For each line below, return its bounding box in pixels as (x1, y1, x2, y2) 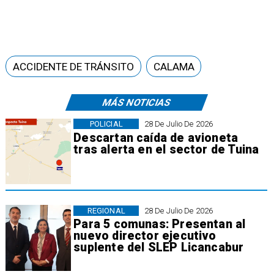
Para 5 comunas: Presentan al (73, 217, 246, 232)
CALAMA (153, 60, 194, 73)
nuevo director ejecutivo (73, 229, 217, 243)
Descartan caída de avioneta (73, 130, 239, 145)
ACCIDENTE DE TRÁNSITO (12, 60, 134, 73)
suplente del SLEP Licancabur (73, 240, 244, 255)
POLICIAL (89, 119, 123, 128)
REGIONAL (87, 206, 125, 215)
